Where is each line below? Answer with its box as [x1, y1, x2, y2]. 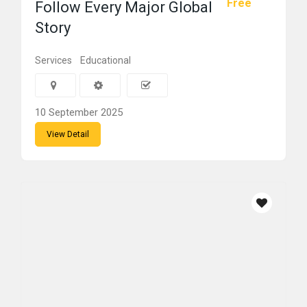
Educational [80, 55, 131, 66]
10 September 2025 [35, 106, 123, 119]
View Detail [47, 130, 89, 139]
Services [35, 55, 72, 66]
